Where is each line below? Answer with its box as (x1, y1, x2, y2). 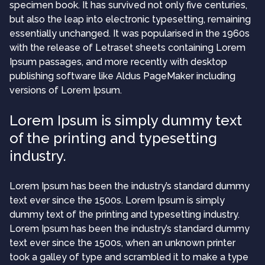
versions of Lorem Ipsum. (9, 84, 122, 96)
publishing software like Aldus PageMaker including (9, 70, 235, 82)
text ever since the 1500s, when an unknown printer (9, 237, 235, 248)
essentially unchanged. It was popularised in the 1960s (9, 27, 250, 39)
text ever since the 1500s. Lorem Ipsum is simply (9, 194, 225, 206)
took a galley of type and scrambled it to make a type (9, 251, 248, 263)
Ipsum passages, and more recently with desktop (9, 56, 227, 67)
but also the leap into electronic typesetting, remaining (9, 13, 251, 25)
